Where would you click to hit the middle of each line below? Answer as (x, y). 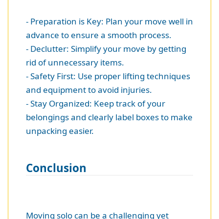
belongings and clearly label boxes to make (109, 117)
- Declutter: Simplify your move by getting (106, 48)
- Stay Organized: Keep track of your (96, 103)
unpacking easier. (60, 131)
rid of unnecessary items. (75, 62)
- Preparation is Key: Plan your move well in (109, 21)
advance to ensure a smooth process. (99, 35)
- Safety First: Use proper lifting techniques (108, 76)
